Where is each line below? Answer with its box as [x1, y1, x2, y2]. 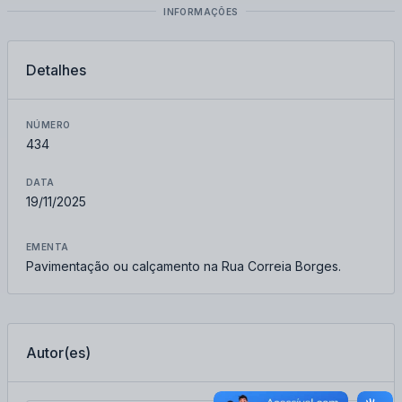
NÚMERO [26, 119, 71, 130]
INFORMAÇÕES [163, 5, 239, 17]
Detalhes [26, 61, 86, 79]
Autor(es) [26, 344, 91, 362]
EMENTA [26, 241, 69, 252]
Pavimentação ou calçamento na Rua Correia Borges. [26, 258, 341, 274]
